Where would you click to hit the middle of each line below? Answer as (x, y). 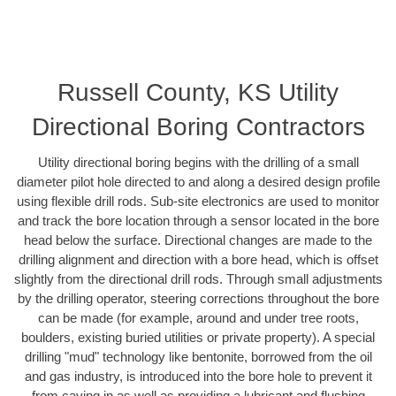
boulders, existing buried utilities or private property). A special (198, 338)
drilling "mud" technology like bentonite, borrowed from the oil (198, 357)
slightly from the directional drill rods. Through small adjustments (198, 279)
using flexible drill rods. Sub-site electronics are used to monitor (198, 202)
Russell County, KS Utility (198, 93)
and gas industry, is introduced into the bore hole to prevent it (198, 377)
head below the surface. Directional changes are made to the (198, 240)
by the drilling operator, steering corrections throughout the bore (198, 299)
